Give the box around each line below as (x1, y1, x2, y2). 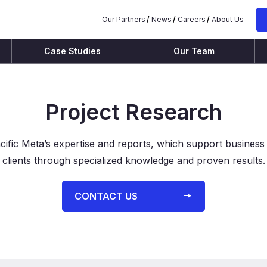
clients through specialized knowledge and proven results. (2, 154, 265, 166)
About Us (212, 15, 244, 24)
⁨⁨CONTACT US (74, 190, 138, 202)
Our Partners (102, 15, 145, 24)
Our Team (173, 46, 215, 56)
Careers (178, 15, 206, 24)
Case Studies (44, 46, 101, 56)
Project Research (45, 99, 222, 125)
